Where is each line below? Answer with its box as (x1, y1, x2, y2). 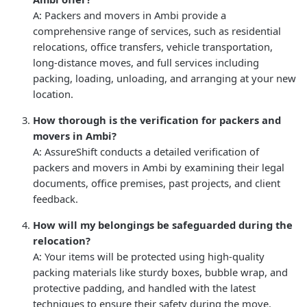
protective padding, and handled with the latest (33, 280, 256, 295)
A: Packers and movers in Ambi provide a (33, 8, 226, 22)
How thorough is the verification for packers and (33, 112, 281, 127)
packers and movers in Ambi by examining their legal (33, 160, 284, 174)
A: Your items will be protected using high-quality (33, 249, 265, 263)
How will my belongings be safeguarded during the (33, 217, 293, 232)
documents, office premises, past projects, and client (33, 175, 280, 190)
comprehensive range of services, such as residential (33, 23, 281, 38)
